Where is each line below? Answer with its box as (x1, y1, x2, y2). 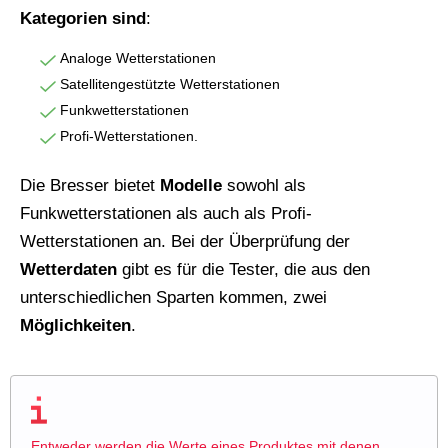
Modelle (160, 176, 222, 196)
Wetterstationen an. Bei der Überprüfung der (20, 232, 350, 252)
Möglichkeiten (20, 316, 131, 336)
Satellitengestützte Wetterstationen (60, 76, 280, 93)
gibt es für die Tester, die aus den (117, 260, 370, 280)
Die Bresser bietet (20, 176, 160, 196)
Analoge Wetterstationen (60, 50, 216, 67)
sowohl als (222, 176, 306, 196)
